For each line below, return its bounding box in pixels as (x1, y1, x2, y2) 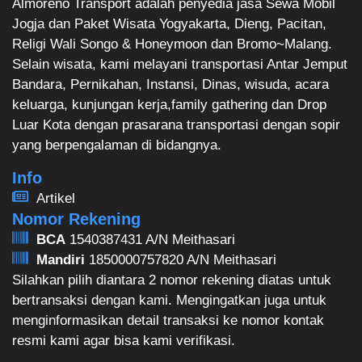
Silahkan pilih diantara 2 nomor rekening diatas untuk (12, 271, 331, 288)
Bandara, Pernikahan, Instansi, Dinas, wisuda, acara (12, 77, 329, 93)
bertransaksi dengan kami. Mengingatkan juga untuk (12, 292, 326, 308)
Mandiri (36, 251, 85, 267)
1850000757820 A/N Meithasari (85, 251, 276, 267)
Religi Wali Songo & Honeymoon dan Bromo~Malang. (12, 36, 332, 53)
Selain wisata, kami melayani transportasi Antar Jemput (12, 57, 347, 73)
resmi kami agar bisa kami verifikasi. (12, 332, 235, 348)
